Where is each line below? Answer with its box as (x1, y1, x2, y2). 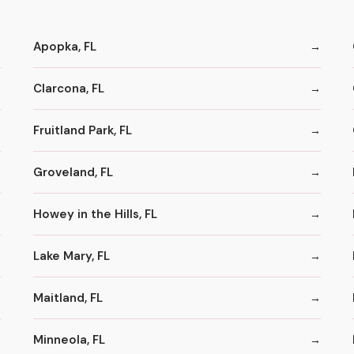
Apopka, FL (33, 38, 97, 55)
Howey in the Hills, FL (33, 205, 158, 222)
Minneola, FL (33, 331, 106, 348)
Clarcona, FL (33, 80, 105, 96)
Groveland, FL (33, 164, 114, 180)
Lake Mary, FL (33, 247, 111, 264)
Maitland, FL (33, 289, 104, 306)
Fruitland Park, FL (33, 122, 133, 138)
